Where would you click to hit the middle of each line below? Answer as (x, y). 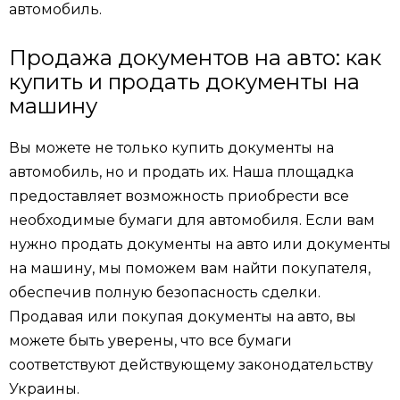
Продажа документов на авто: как (195, 58)
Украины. (44, 389)
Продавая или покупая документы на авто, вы (183, 317)
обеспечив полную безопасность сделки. (165, 293)
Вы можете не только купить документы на (171, 148)
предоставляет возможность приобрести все (179, 196)
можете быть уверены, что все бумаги (150, 341)
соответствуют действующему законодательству (191, 365)
